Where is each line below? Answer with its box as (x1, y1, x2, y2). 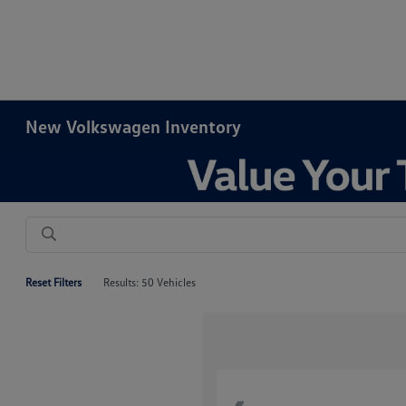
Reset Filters (25, 275, 82, 289)
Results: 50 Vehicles (103, 275, 197, 289)
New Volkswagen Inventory (25, 115, 242, 137)
